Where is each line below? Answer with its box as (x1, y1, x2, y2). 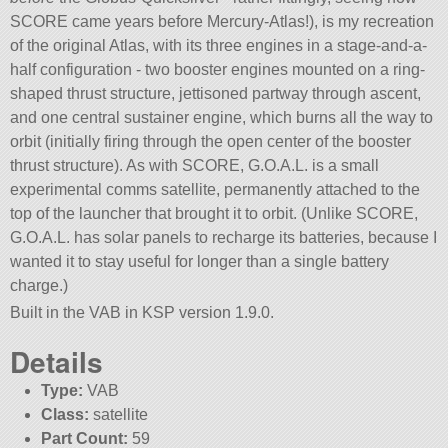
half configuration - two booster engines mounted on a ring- (10, 60, 426, 78)
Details (10, 341, 104, 383)
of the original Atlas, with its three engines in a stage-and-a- (10, 36, 428, 54)
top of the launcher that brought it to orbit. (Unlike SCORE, (10, 204, 419, 222)
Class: (40, 406, 89, 424)
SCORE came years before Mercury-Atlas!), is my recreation (10, 12, 435, 30)
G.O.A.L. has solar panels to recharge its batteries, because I (10, 228, 438, 246)
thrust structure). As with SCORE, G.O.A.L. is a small (10, 156, 380, 174)
